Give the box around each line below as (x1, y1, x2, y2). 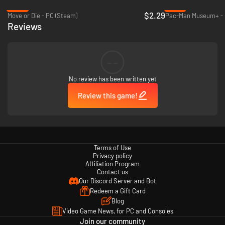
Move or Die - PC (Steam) (8, 11, 77, 20)
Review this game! (77, 90, 138, 100)
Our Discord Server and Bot (79, 176, 156, 185)
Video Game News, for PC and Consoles (62, 206, 173, 215)
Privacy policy (93, 151, 132, 160)
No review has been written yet (68, 74, 157, 83)
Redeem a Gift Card (89, 186, 146, 195)
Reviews (8, 20, 42, 32)
